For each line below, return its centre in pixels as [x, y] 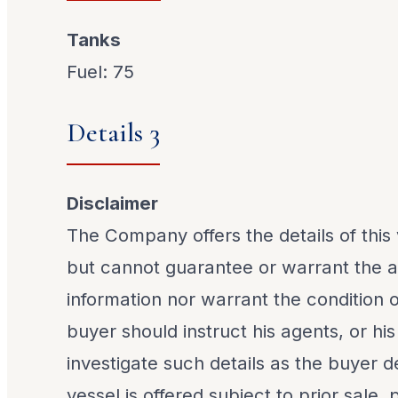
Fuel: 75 [101, 71]
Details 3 [114, 133]
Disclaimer [113, 203]
